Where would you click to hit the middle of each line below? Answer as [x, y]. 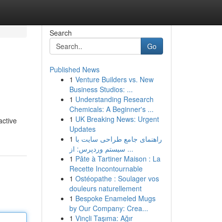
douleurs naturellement [105, 188]
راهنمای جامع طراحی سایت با [118, 139]
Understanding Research [114, 99]
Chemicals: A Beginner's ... [111, 109]
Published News [74, 69]
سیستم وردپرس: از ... [129, 149]
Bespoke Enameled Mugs [115, 198]
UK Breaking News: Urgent [117, 119]
